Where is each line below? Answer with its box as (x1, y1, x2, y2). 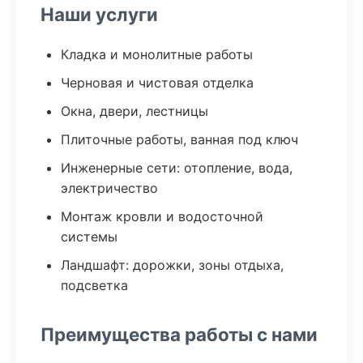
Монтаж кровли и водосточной (61, 208, 263, 224)
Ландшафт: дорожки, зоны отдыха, (61, 257, 284, 273)
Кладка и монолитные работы (61, 46, 253, 62)
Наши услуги (41, 3, 158, 25)
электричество (61, 180, 158, 196)
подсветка (61, 277, 128, 293)
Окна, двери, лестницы (61, 103, 208, 119)
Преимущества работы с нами (41, 323, 318, 345)
